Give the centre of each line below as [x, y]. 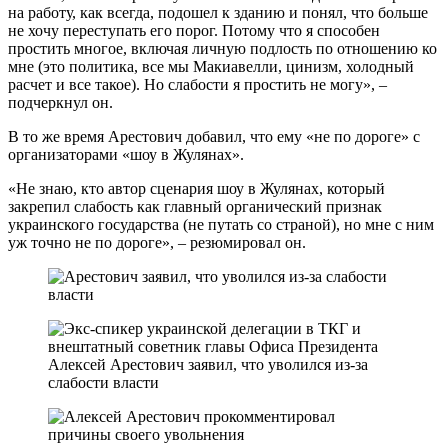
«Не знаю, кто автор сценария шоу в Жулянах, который [196, 188]
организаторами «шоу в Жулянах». [126, 154]
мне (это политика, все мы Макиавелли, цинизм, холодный [211, 66]
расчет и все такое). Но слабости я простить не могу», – [197, 84]
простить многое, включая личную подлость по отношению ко [222, 48]
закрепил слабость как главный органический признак [195, 206]
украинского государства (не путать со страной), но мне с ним [221, 224]
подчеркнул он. [60, 102]
